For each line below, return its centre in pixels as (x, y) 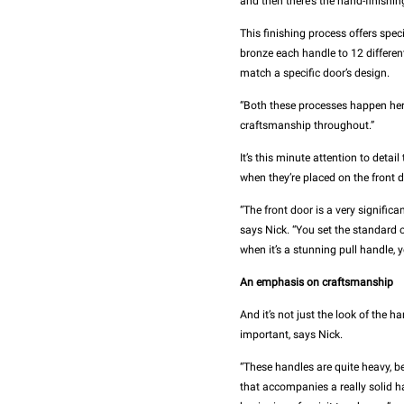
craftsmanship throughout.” (307, 126)
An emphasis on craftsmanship (316, 283)
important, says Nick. (291, 335)
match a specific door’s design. (314, 73)
